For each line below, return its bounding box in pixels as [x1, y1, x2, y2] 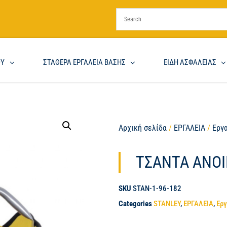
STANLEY [154, 199, 181, 209]
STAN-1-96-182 [133, 184, 182, 194]
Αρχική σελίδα [119, 123, 167, 133]
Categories [119, 199, 153, 209]
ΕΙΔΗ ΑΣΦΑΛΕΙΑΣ [163, 58, 216, 67]
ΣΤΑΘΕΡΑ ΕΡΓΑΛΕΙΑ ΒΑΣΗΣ [43, 58, 126, 67]
